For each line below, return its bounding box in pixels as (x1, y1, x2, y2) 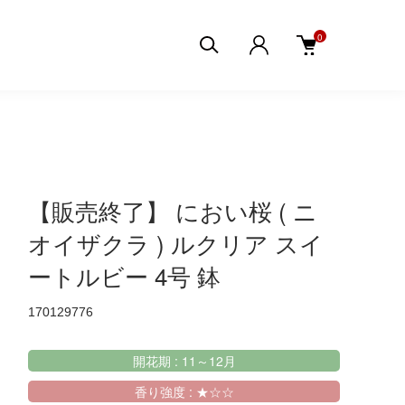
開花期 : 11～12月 (132, 352, 236, 370)
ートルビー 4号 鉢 (28, 259, 221, 292)
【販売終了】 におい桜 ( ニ (28, 193, 317, 227)
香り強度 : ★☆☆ (134, 382, 234, 400)
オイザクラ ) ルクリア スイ (28, 226, 324, 259)
